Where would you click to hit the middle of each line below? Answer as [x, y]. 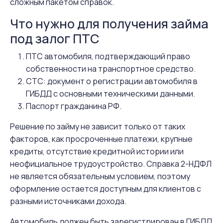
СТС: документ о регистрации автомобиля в [112, 81]
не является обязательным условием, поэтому [100, 176]
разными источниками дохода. [68, 201]
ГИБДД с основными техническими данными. [111, 94]
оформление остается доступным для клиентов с [106, 189]
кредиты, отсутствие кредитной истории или [97, 151]
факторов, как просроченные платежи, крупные [101, 139]
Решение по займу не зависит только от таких [98, 126]
